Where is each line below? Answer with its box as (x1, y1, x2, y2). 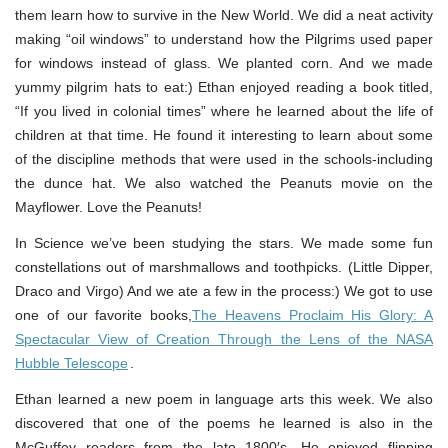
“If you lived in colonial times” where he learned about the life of (15, 102, 433, 119)
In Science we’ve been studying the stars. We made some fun (15, 234, 433, 251)
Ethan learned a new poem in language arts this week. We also (15, 390, 433, 407)
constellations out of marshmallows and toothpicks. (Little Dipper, (15, 258, 433, 275)
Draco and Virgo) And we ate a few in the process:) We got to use (15, 282, 433, 299)
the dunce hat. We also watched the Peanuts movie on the (15, 174, 433, 191)
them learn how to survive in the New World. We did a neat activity (15, 6, 433, 23)
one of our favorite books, (15, 306, 193, 323)
